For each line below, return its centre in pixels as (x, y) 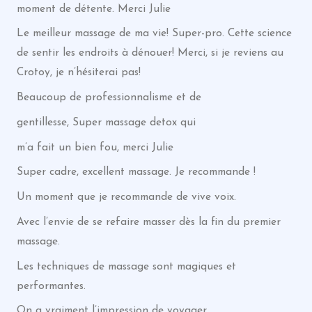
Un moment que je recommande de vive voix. (126, 197)
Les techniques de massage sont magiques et (126, 266)
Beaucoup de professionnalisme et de (109, 97)
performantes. (51, 286)
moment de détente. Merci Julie (93, 9)
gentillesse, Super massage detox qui (106, 122)
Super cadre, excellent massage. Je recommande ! (136, 172)
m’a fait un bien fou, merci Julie (95, 147)
